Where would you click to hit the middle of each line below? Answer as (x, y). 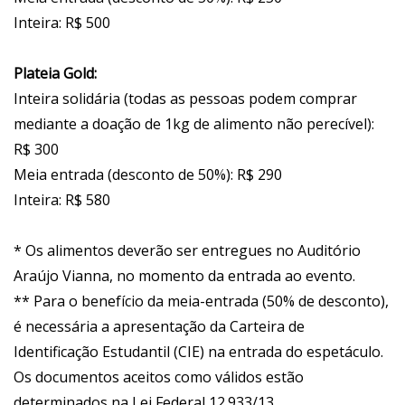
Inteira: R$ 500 (62, 23)
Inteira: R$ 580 (62, 200)
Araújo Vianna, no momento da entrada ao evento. (184, 276)
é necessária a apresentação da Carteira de (159, 327)
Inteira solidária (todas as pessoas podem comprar (185, 99)
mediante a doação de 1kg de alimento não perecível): (194, 124)
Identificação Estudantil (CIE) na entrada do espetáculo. (198, 352)
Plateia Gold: (55, 74)
